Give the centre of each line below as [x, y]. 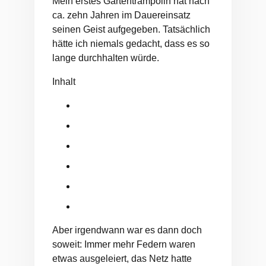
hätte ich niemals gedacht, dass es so [131, 44]
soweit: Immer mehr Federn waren [124, 245]
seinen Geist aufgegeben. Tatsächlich [131, 30]
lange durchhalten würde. [106, 58]
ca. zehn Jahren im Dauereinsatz [121, 15]
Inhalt [64, 82]
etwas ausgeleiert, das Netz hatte [122, 259]
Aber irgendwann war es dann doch [127, 230]
